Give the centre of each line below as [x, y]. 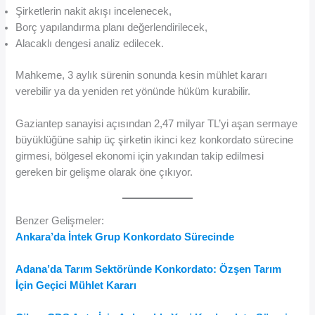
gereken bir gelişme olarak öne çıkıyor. [104, 173]
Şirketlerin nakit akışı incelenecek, [94, 12]
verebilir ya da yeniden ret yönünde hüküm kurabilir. [133, 91]
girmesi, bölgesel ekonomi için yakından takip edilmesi [140, 156]
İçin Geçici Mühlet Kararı [76, 285]
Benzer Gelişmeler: [60, 220]
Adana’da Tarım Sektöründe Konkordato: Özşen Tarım [149, 269]
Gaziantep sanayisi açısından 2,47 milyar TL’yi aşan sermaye [157, 124]
